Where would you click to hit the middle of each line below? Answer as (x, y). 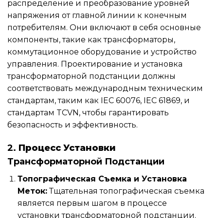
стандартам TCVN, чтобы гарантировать (88, 112)
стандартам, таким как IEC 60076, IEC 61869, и (99, 100)
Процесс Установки (67, 148)
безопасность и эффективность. (73, 125)
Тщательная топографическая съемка (126, 191)
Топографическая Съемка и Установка (102, 179)
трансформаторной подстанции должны (91, 76)
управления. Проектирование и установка (95, 64)
